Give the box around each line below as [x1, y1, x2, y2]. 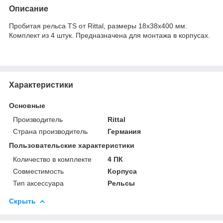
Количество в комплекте [13, 155, 92, 163]
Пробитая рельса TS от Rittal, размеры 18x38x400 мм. [9, 21, 187, 30]
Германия [108, 127, 141, 135]
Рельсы [108, 179, 135, 187]
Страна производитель [13, 127, 88, 135]
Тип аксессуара [13, 179, 64, 187]
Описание [9, 4, 48, 13]
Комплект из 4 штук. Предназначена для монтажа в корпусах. [9, 31, 210, 39]
